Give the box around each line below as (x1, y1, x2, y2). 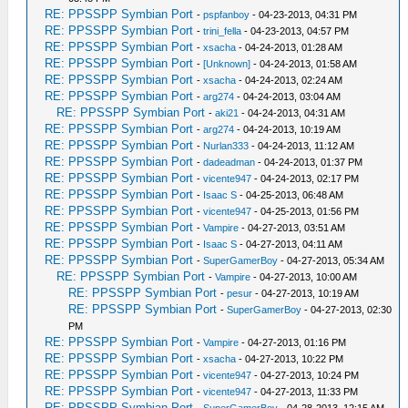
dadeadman (203, 157, 256, 168)
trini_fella (203, 25, 242, 37)
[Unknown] (203, 58, 251, 70)
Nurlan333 (203, 140, 250, 152)
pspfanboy (203, 9, 250, 21)
